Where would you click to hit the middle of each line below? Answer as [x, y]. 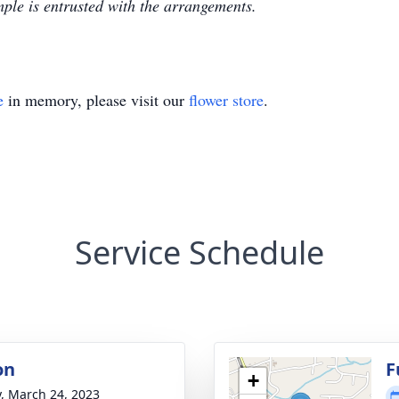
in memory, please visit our [96, 100]
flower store [226, 100]
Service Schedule [199, 252]
